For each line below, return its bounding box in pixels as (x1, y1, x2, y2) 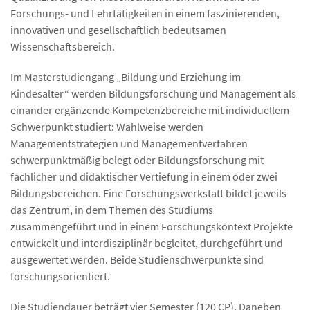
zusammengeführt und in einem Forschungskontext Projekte (10, 219, 293, 233)
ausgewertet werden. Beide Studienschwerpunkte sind (10, 252, 264, 266)
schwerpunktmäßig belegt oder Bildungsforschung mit (10, 152, 264, 167)
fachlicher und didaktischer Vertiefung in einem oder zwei (10, 169, 277, 183)
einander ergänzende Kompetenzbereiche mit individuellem (10, 102, 289, 117)
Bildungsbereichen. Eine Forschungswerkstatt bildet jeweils (10, 185, 286, 200)
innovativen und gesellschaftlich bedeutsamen (10, 22, 226, 37)
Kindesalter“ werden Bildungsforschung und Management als (10, 86, 296, 100)
